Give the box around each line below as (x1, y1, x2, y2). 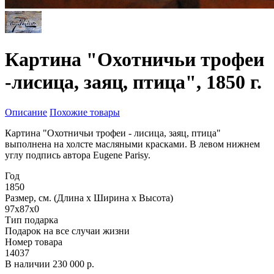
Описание (5, 106, 47, 117)
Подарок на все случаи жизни (5, 225, 130, 236)
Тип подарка (5, 214, 58, 225)
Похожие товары (50, 106, 120, 117)
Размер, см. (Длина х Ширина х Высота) (5, 192, 173, 203)
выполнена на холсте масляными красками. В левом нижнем (5, 138, 260, 149)
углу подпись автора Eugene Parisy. (5, 149, 150, 160)
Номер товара (5, 236, 62, 247)
